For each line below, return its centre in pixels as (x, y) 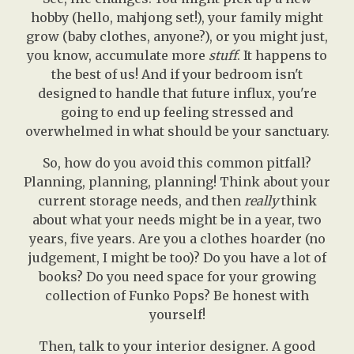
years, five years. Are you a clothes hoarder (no (177, 239)
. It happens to (282, 56)
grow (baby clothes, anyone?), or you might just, (177, 37)
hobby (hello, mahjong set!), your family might (177, 18)
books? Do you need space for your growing (177, 277)
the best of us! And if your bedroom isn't (177, 75)
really (261, 201)
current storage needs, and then (141, 201)
